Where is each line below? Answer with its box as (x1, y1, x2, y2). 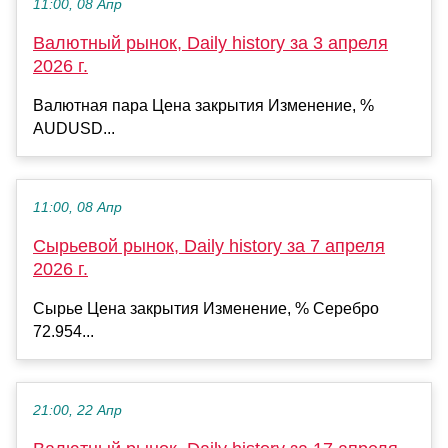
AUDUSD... (33, 119, 115, 137)
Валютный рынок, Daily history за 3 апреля (33, 32, 388, 53)
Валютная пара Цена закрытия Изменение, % (33, 96, 374, 114)
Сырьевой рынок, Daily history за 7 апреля (33, 235, 385, 256)
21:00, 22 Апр (33, 402, 122, 418)
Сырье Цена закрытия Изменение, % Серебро (33, 299, 379, 317)
